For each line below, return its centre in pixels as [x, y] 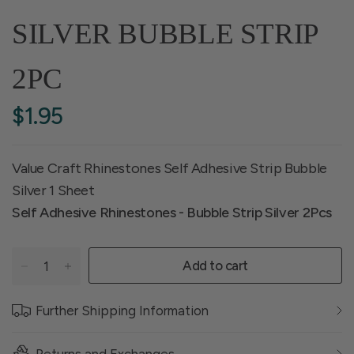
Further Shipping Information [122, 311]
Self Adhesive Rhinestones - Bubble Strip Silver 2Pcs [172, 213]
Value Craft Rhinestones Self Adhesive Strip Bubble [169, 168]
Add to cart [215, 265]
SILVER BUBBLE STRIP [165, 34]
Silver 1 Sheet [53, 190]
